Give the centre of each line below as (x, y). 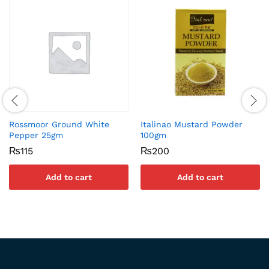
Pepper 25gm (36, 135)
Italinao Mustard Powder (192, 125)
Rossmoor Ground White (59, 125)
